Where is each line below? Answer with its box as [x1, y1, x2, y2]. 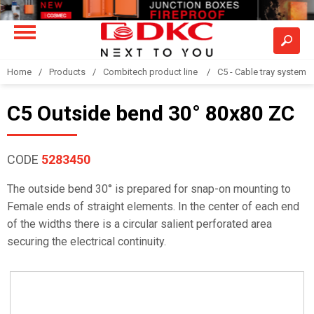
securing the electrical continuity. [7, 235, 166, 248]
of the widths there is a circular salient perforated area [7, 217, 272, 231]
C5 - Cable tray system [217, 67, 306, 77]
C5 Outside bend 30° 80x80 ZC [7, 101, 294, 125]
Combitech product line [103, 67, 200, 77]
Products [49, 67, 86, 77]
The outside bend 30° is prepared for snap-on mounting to [7, 182, 291, 196]
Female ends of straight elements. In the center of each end [7, 200, 299, 213]
